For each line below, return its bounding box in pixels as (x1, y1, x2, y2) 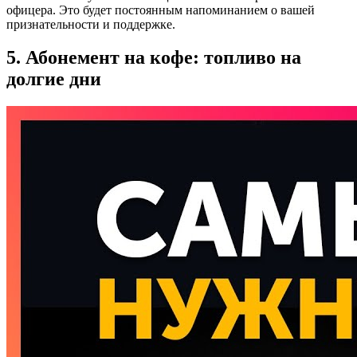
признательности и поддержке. (6, 17, 175, 31)
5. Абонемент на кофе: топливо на (6, 47, 301, 69)
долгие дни (6, 69, 101, 90)
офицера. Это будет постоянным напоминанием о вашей (6, 2, 315, 17)
